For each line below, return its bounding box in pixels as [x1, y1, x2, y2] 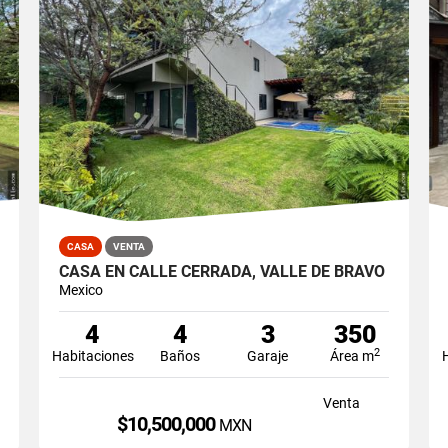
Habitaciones [51, 347, 134, 364]
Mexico [58, 281, 103, 298]
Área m [330, 347, 375, 364]
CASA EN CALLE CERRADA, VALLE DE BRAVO [58, 261, 385, 281]
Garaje [247, 347, 289, 364]
